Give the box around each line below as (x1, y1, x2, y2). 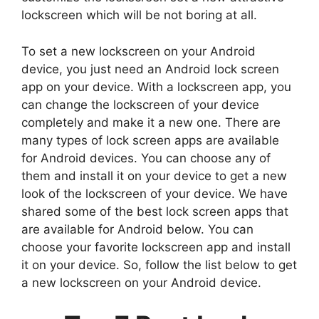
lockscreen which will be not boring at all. (21, 8, 257, 23)
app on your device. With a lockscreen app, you (21, 79, 291, 94)
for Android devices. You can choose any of (21, 150, 271, 165)
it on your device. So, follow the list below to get (21, 257, 297, 272)
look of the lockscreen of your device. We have (21, 186, 288, 201)
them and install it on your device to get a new (21, 168, 287, 183)
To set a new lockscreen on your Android (21, 43, 256, 58)
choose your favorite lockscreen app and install (21, 239, 291, 254)
